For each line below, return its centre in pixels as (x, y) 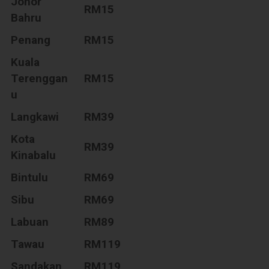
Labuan (30, 222)
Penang (31, 40)
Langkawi (35, 116)
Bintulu (30, 177)
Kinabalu (34, 155)
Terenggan (40, 78)
